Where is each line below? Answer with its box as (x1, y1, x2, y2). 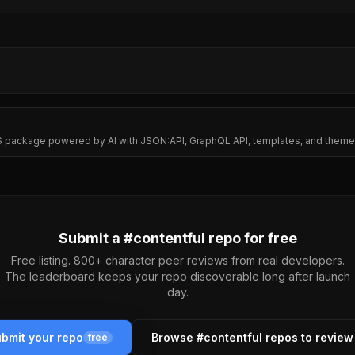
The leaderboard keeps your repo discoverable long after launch (5, 269, 350, 283)
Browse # (151, 330, 204, 344)
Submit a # (58, 230, 133, 246)
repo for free (204, 230, 297, 246)
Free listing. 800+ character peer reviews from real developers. (10, 254, 345, 267)
